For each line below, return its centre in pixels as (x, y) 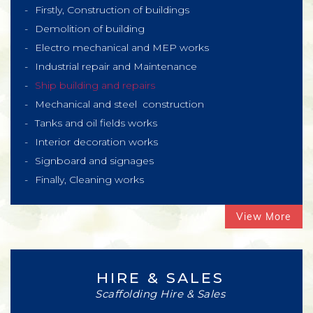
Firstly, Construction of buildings (112, 10)
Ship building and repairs (95, 85)
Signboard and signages (94, 161)
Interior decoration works (96, 142)
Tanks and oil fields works (96, 123)
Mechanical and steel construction (119, 104)
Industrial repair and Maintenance (116, 66)
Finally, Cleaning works (89, 180)
